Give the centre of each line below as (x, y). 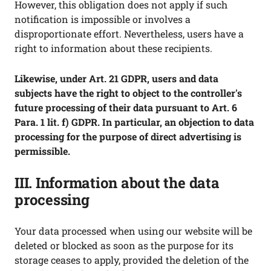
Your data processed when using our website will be (133, 231)
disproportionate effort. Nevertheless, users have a (129, 34)
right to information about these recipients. (113, 48)
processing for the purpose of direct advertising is (128, 136)
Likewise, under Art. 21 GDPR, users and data (116, 78)
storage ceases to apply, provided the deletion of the (132, 260)
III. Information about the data (117, 183)
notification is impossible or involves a (103, 19)
